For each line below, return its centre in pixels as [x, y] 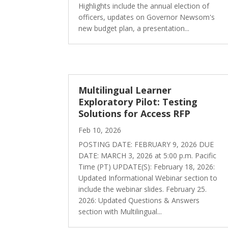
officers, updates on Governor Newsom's [147, 17]
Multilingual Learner [125, 90]
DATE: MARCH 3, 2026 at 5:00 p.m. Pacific [148, 155]
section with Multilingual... [120, 211]
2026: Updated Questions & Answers [139, 200]
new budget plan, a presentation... [134, 28]
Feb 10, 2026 [100, 130]
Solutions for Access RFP [135, 113]
